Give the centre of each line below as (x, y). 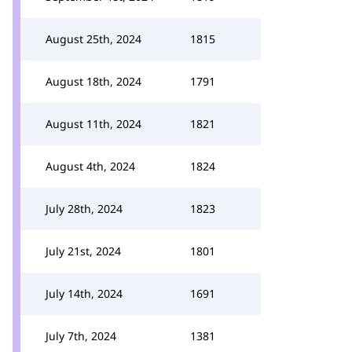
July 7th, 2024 (81, 336)
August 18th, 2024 (93, 81)
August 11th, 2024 (93, 124)
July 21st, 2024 (83, 251)
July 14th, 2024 (84, 293)
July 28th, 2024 (84, 209)
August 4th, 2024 (90, 166)
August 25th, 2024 (93, 39)
